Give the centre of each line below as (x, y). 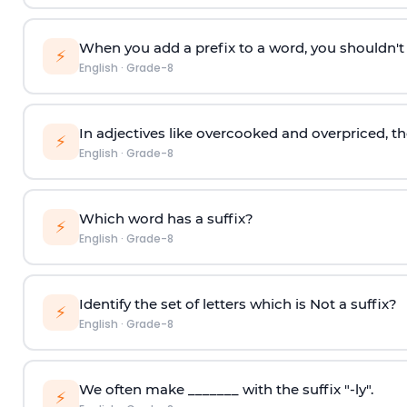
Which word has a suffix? (166, 218)
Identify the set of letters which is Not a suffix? (238, 303)
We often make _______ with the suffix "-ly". (226, 389)
